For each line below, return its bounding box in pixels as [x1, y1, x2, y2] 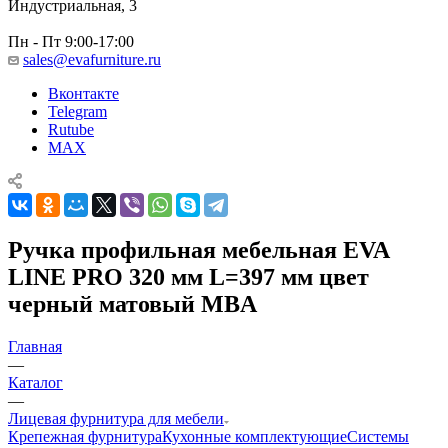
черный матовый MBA [8, 290, 257, 317]
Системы [347, 427, 409, 445]
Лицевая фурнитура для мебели [8, 409, 224, 427]
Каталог [8, 373, 63, 391]
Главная [8, 337, 62, 355]
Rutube [48, 120, 94, 138]
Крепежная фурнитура [8, 427, 162, 445]
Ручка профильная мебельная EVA [8, 236, 389, 263]
